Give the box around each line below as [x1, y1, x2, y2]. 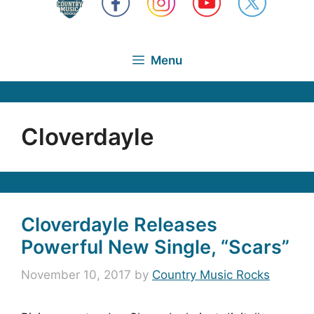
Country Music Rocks [152, 268, 270, 282]
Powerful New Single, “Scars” [21, 235, 289, 259]
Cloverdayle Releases [21, 212, 217, 236]
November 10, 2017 [21, 268, 131, 282]
